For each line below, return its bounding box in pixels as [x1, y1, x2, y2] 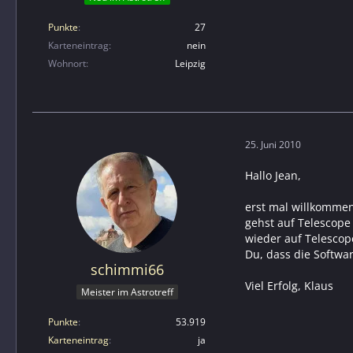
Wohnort [48, 57, 86, 71]
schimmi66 [90, 260, 164, 280]
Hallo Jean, [245, 168, 301, 184]
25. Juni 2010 [245, 137, 301, 151]
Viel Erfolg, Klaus [245, 278, 333, 294]
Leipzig [175, 57, 206, 71]
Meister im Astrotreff [80, 284, 173, 299]
